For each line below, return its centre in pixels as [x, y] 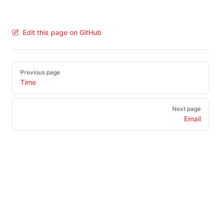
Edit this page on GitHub [62, 32]
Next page [186, 109]
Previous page [40, 72]
